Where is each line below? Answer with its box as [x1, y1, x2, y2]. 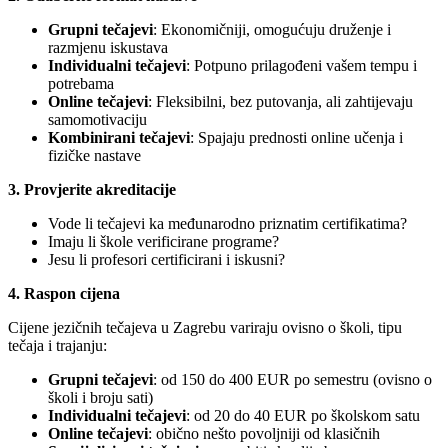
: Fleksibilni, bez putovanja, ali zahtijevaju [148, 92, 413, 110]
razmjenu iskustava [48, 38, 168, 56]
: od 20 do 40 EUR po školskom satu [186, 406, 420, 424]
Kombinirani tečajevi [48, 128, 190, 146]
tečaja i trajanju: [8, 336, 107, 354]
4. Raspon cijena [8, 284, 120, 302]
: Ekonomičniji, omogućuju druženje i [153, 20, 391, 38]
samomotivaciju [48, 110, 147, 128]
